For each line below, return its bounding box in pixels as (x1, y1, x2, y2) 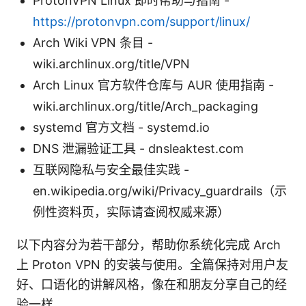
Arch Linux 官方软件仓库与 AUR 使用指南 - (33, 78, 274, 93)
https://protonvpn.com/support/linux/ (33, 14, 250, 29)
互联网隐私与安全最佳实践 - (33, 163, 189, 178)
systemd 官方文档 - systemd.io (33, 120, 210, 135)
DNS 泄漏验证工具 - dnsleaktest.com (33, 141, 244, 156)
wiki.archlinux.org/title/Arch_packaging (33, 99, 258, 114)
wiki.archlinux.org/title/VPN (33, 57, 190, 72)
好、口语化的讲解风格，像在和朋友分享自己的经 (16, 277, 287, 292)
